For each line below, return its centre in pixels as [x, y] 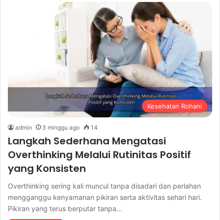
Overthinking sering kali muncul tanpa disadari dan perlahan [104, 186]
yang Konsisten [47, 168]
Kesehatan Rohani [175, 106]
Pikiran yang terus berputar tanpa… [65, 208]
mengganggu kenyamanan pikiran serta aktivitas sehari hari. [105, 197]
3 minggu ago [61, 127]
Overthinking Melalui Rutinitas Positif [99, 154]
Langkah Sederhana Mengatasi [87, 141]
